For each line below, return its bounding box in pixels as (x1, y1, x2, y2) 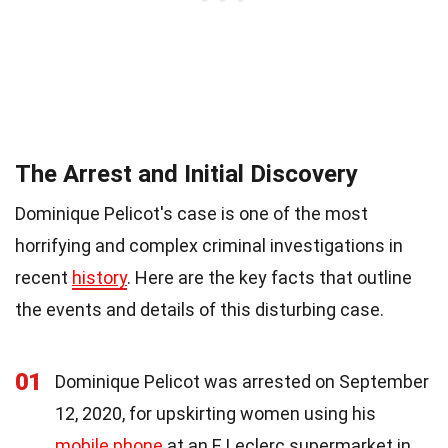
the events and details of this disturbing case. (15, 299, 384, 321)
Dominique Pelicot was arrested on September (55, 371, 429, 393)
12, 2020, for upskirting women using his (55, 403, 376, 425)
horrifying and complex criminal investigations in (15, 235, 403, 257)
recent (15, 267, 72, 289)
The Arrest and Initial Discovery (15, 160, 358, 189)
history (72, 267, 127, 289)
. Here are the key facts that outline (127, 267, 412, 289)
